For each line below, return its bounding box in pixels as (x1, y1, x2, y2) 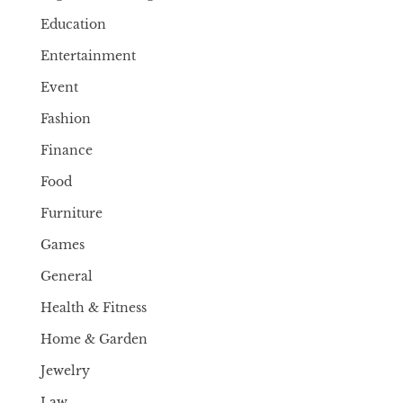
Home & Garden (40, 331, 148, 347)
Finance (40, 142, 94, 158)
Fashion (40, 111, 92, 127)
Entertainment (40, 48, 137, 64)
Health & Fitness (40, 300, 148, 316)
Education (40, 16, 107, 32)
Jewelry (40, 363, 91, 379)
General (40, 268, 94, 284)
